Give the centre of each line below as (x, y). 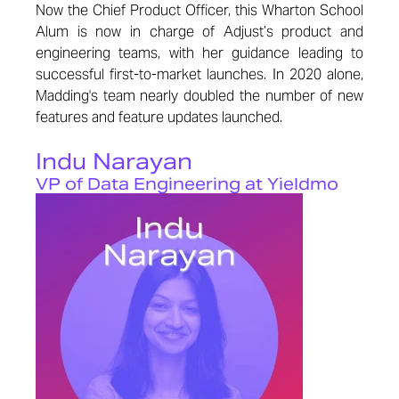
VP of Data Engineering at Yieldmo (187, 184)
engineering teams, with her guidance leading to (199, 53)
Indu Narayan (114, 162)
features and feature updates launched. (161, 117)
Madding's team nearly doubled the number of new (199, 96)
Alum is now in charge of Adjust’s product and (199, 32)
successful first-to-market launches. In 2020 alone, (199, 74)
